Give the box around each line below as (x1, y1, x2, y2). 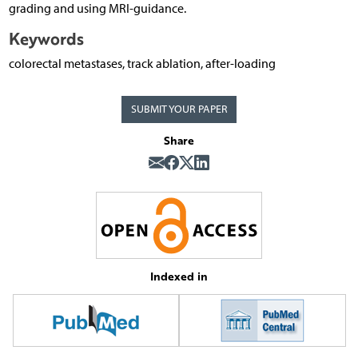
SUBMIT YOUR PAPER (130, 102, 228, 117)
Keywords (8, 27, 84, 51)
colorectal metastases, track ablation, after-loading (8, 56, 276, 72)
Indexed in (150, 268, 208, 285)
